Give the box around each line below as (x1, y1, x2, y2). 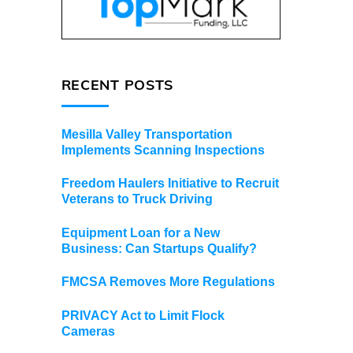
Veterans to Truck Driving (61, 192, 213, 206)
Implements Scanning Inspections (61, 143, 265, 157)
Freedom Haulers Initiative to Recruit (61, 176, 279, 191)
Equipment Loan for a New (61, 225, 220, 240)
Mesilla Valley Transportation (61, 127, 232, 141)
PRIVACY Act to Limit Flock (61, 308, 225, 322)
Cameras (61, 324, 115, 338)
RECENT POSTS (61, 75, 174, 93)
